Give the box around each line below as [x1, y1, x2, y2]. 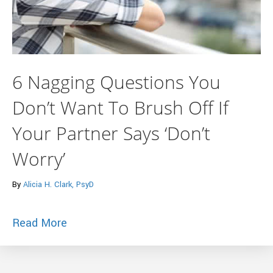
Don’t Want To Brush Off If [12, 94, 229, 120]
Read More [12, 214, 67, 231]
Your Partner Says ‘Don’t [12, 120, 210, 146]
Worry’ [12, 146, 65, 171]
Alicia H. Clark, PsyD [23, 179, 94, 190]
